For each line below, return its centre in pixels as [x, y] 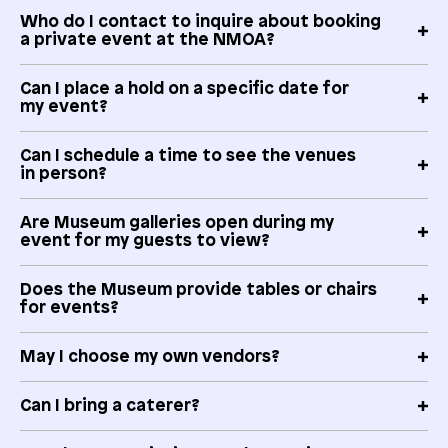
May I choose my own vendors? [150, 357]
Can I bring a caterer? [110, 406]
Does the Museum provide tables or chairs [198, 290]
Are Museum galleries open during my [177, 223]
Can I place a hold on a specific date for [184, 89]
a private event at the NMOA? [147, 40]
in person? [63, 174]
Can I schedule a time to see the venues [188, 156]
